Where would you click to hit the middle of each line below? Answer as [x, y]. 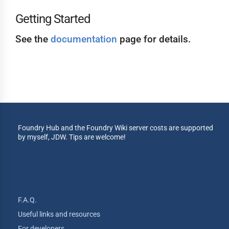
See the [33, 39]
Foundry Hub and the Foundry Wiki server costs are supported [116, 128]
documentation [84, 39]
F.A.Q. [27, 200]
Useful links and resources [59, 214]
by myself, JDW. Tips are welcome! [72, 137]
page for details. [154, 39]
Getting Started [53, 19]
